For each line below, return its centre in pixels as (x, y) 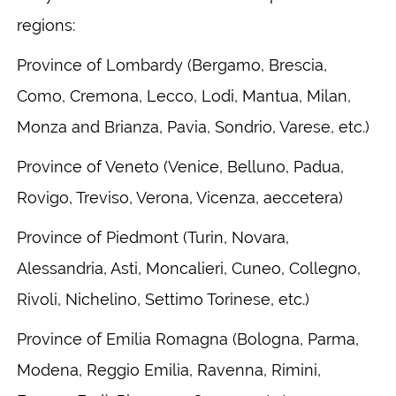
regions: (46, 25)
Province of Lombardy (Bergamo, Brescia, (172, 65)
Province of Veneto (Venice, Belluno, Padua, (180, 166)
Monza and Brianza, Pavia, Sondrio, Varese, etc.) (193, 126)
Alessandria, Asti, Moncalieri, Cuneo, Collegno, (189, 268)
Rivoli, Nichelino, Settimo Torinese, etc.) (163, 299)
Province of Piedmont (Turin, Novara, (153, 237)
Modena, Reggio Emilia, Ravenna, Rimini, (169, 369)
